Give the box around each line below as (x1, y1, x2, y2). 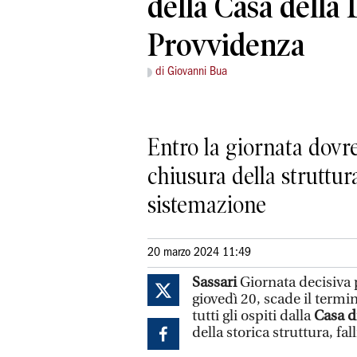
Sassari (192, 273, 240, 291)
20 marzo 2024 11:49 (147, 246, 251, 258)
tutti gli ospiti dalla (192, 307, 314, 324)
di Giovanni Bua (155, 66, 227, 78)
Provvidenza (147, 27, 304, 64)
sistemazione (147, 190, 266, 218)
